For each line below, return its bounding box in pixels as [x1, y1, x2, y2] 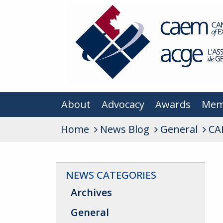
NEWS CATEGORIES [66, 168, 156, 182]
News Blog [100, 122, 149, 136]
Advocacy [102, 98, 145, 111]
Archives [71, 186, 112, 200]
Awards [155, 98, 191, 111]
